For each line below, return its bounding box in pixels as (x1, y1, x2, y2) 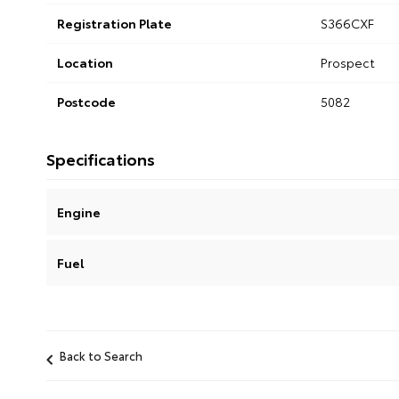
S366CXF (320, 14, 374, 33)
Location (57, 53, 113, 72)
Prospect (320, 53, 375, 72)
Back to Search (60, 347, 142, 364)
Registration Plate (57, 14, 172, 33)
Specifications (46, 147, 155, 171)
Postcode (57, 93, 116, 111)
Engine (57, 203, 101, 222)
